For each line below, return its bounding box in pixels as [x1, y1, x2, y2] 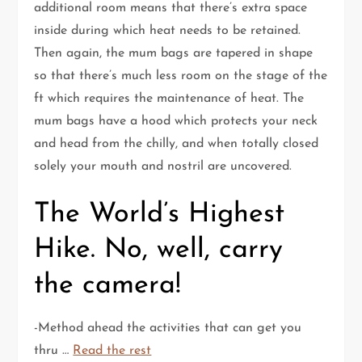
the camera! [34, 271, 182, 300]
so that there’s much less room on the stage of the [34, 69, 328, 82]
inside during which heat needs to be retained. [34, 23, 301, 37]
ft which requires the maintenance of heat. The [34, 91, 305, 105]
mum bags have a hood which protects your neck [34, 114, 318, 128]
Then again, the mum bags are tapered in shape [34, 46, 314, 60]
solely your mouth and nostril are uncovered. [34, 159, 293, 173]
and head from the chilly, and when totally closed [34, 137, 319, 150]
